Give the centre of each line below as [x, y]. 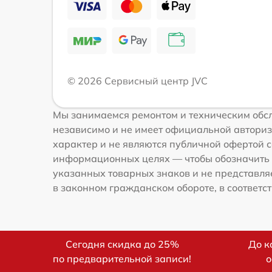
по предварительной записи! [122, 259]
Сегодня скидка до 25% [122, 244]
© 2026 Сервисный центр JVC [138, 81]
